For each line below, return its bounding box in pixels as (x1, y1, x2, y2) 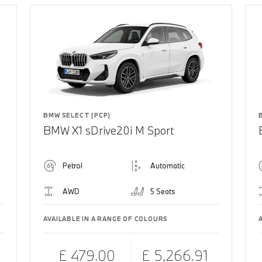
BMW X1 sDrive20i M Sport (43, 123, 174, 137)
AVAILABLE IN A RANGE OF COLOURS (43, 214, 168, 223)
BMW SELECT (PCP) (43, 111, 111, 119)
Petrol (63, 160, 83, 170)
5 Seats (150, 186, 175, 196)
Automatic (150, 160, 185, 170)
